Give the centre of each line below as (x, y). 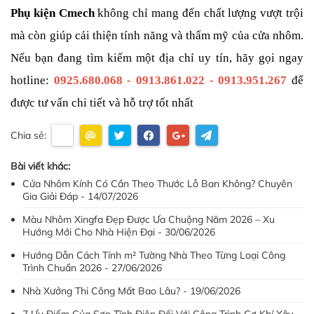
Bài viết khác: (40, 166)
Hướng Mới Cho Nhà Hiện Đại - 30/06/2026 (119, 232)
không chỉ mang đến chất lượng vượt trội (199, 13)
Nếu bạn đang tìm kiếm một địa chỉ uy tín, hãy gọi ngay (157, 58)
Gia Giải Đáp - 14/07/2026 (80, 196)
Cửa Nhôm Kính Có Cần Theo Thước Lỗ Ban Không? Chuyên (157, 184)
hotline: (32, 80)
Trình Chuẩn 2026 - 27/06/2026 (92, 268)
